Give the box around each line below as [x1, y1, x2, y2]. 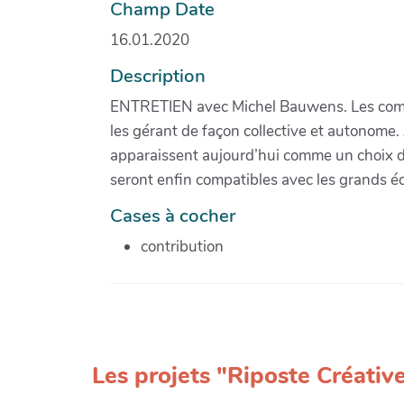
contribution [141, 236, 224, 258]
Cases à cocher [110, 203, 235, 229]
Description [110, 63, 206, 89]
